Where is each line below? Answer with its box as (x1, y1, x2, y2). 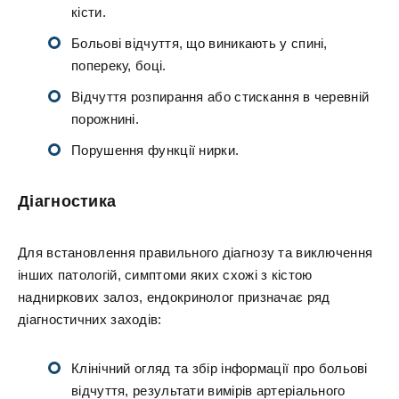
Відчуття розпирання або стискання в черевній (71, 89, 370, 104)
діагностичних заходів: (18, 312, 162, 327)
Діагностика (18, 192, 117, 210)
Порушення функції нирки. (71, 142, 240, 158)
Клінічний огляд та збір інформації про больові (71, 361, 368, 376)
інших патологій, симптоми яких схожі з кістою (18, 267, 313, 282)
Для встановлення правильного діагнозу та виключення (18, 245, 373, 260)
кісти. (71, 4, 106, 20)
